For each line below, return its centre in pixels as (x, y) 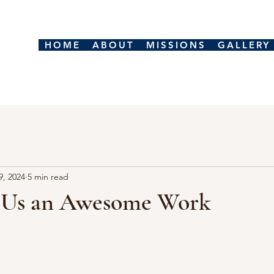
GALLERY (244, 45)
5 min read (48, 176)
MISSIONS (176, 45)
